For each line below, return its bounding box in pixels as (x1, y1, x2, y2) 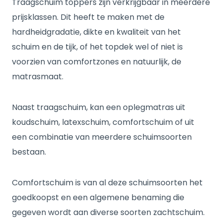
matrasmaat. (12, 71, 63, 82)
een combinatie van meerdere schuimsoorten (12, 131, 192, 143)
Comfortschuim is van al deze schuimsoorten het (12, 177, 203, 188)
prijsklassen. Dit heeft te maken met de (12, 11, 165, 23)
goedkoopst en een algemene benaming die (12, 192, 184, 203)
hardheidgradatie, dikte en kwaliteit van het (12, 26, 181, 38)
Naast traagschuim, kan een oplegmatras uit (12, 102, 185, 113)
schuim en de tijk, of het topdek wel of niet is (12, 41, 183, 53)
